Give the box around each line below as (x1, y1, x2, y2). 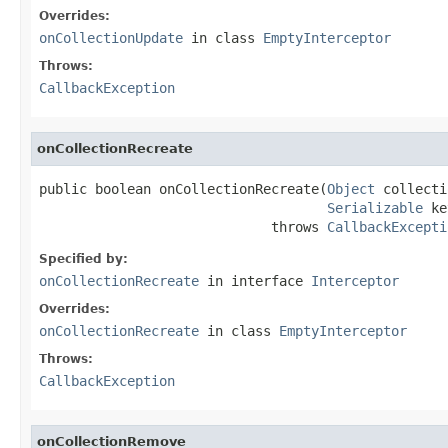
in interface (199, 272, 311, 289)
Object (327, 180, 375, 197)
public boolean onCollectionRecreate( (39, 180, 327, 197)
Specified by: (39, 251, 128, 266)
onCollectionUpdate (39, 29, 183, 46)
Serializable (327, 199, 423, 216)
